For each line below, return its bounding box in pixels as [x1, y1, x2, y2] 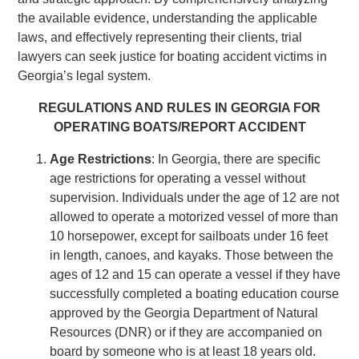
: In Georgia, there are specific [151, 151, 321, 166]
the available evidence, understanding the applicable [18, 10, 318, 25]
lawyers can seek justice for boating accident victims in [18, 49, 328, 63]
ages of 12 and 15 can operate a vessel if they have [50, 267, 341, 281]
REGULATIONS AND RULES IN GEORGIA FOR [38, 100, 321, 115]
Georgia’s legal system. [18, 68, 151, 83]
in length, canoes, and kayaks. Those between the [50, 248, 334, 262]
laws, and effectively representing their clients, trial [18, 30, 303, 44]
